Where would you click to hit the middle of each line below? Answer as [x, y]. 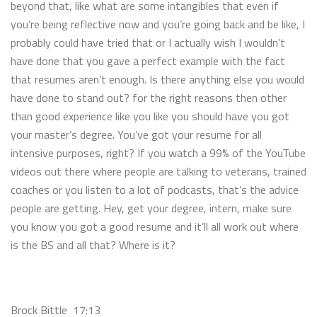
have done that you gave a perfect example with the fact [148, 60]
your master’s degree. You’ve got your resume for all [136, 134]
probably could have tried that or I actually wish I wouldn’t [148, 42]
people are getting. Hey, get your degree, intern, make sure [151, 208]
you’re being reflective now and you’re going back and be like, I [158, 24]
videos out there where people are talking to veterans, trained [158, 171]
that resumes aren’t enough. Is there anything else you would [157, 79]
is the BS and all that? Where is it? [93, 244]
